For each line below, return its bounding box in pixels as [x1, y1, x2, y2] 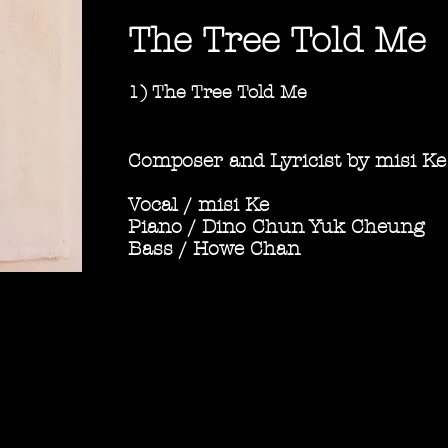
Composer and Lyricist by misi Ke [128, 150, 446, 173]
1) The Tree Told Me [128, 82, 319, 104]
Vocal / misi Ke [128, 194, 269, 217]
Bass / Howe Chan [128, 238, 300, 261]
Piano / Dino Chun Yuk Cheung [128, 216, 424, 239]
